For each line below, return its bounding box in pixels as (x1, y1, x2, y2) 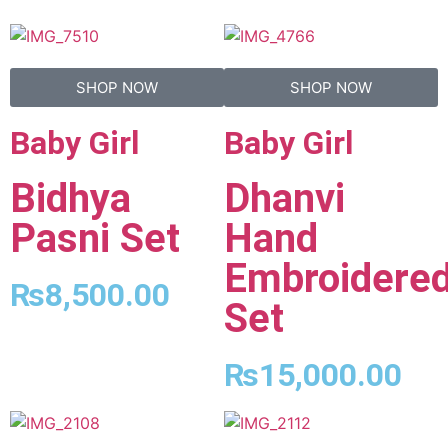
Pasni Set (10, 214, 180, 262)
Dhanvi (224, 174, 345, 222)
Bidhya (10, 174, 131, 222)
